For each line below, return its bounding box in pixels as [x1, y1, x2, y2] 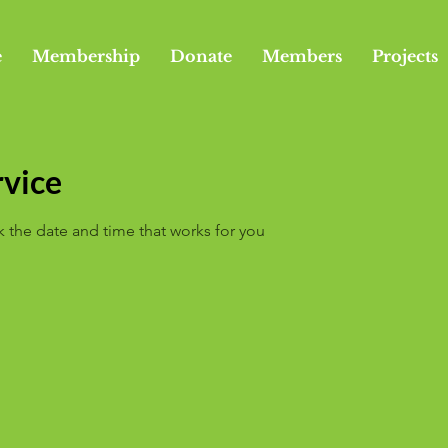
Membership [31, 46, 140, 66]
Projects [371, 46, 438, 66]
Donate [169, 46, 232, 66]
